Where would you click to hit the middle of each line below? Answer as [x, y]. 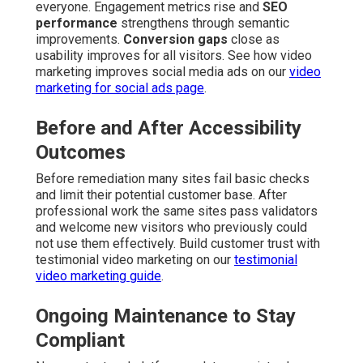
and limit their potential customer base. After [161, 195]
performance [77, 23]
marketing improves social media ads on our [162, 72]
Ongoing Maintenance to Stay [166, 316]
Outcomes [81, 153]
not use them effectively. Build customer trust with [178, 244]
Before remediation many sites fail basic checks [173, 179]
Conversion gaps [175, 40]
